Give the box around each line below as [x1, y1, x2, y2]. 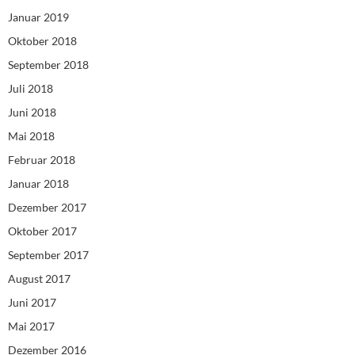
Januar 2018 [8, 176, 69, 190]
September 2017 [8, 247, 89, 261]
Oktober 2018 [8, 33, 77, 48]
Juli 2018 [8, 81, 53, 95]
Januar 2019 [8, 10, 69, 24]
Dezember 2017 [8, 200, 86, 214]
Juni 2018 [8, 105, 56, 119]
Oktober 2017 [8, 223, 77, 238]
